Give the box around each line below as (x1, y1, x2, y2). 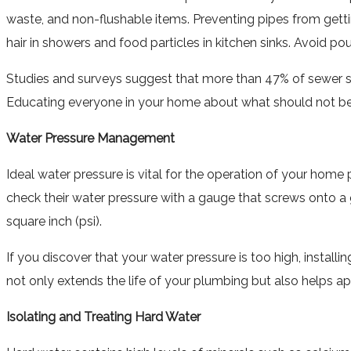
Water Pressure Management (6, 130, 175, 146)
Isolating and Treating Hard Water (6, 309, 201, 324)
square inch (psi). (6, 213, 102, 229)
